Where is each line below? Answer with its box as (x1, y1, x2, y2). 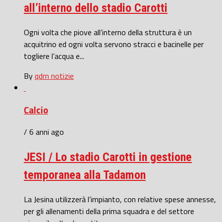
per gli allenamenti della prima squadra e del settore (24, 205, 194, 218)
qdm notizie (35, 69, 74, 82)
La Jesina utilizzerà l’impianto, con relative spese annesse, (24, 193, 216, 206)
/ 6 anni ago (24, 126, 64, 138)
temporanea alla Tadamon (24, 168, 146, 182)
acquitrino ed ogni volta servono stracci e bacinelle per (24, 38, 204, 50)
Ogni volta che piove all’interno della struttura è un (24, 26, 192, 38)
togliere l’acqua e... (24, 50, 84, 62)
